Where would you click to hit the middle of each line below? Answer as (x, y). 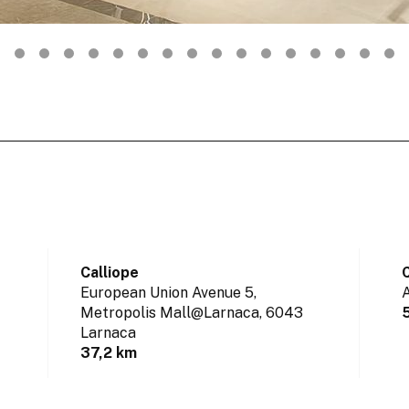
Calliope (110, 273)
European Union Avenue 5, (169, 293)
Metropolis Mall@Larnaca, (172, 313)
